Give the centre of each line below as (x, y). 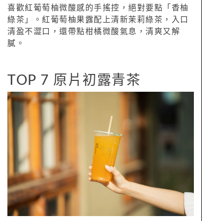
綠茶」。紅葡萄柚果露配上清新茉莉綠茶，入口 (98, 20)
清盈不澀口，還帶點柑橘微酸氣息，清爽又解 (94, 32)
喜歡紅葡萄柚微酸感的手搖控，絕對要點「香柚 (98, 8)
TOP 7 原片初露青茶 (76, 81)
